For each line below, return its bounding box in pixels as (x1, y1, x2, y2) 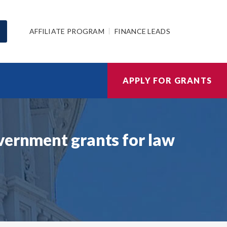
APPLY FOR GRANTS (122, 75, 212, 85)
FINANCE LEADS (115, 26, 170, 35)
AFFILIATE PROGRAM (29, 26, 105, 35)
